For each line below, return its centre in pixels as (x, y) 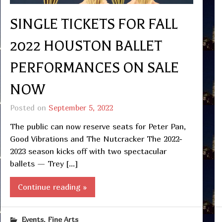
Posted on (29, 107)
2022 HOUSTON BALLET (86, 46)
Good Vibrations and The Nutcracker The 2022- (96, 139)
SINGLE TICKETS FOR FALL (93, 24)
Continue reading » (52, 187)
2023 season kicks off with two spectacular (88, 151)
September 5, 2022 (81, 107)
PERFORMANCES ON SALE (94, 68)
